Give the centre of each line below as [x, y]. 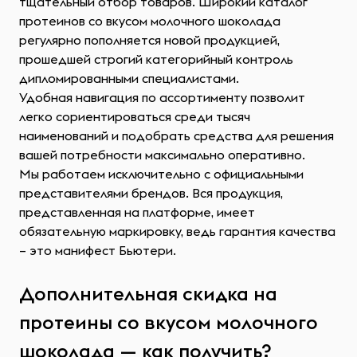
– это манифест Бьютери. [98, 250]
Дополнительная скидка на [148, 293]
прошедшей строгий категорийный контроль [156, 59]
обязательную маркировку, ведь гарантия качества [177, 231]
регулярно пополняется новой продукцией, [149, 40]
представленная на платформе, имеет [137, 212]
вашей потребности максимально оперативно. [162, 155]
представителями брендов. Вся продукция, [151, 193]
